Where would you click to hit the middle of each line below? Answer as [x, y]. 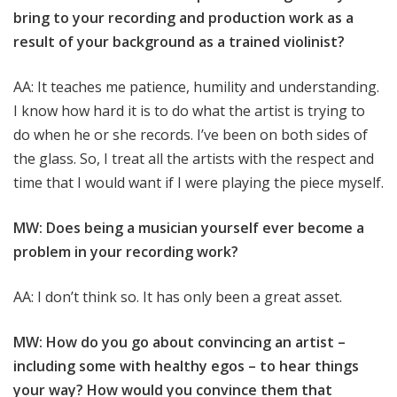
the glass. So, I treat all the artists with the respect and [194, 159]
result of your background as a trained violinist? [181, 42]
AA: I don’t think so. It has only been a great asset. [178, 297]
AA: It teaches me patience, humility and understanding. [196, 87]
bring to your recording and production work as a [183, 18]
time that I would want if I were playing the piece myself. [198, 183]
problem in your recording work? [128, 252]
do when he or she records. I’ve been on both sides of [191, 135]
